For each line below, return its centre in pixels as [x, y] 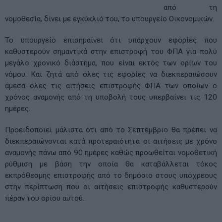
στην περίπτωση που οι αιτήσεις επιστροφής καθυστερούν [111, 187]
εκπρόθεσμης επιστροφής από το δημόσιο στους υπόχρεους [111, 175]
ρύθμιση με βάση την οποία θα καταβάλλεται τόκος [111, 164]
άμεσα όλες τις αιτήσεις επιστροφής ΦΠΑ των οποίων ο [111, 85]
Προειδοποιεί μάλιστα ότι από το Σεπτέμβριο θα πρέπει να [111, 130]
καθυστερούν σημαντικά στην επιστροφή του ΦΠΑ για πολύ [111, 51]
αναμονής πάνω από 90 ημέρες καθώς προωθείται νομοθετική [111, 152]
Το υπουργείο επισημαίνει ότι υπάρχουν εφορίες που [111, 40]
